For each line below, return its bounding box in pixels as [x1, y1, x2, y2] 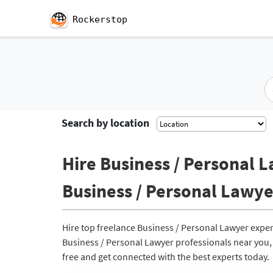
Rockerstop [73, 14, 127, 25]
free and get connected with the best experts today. [62, 250, 269, 263]
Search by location [62, 116, 149, 130]
